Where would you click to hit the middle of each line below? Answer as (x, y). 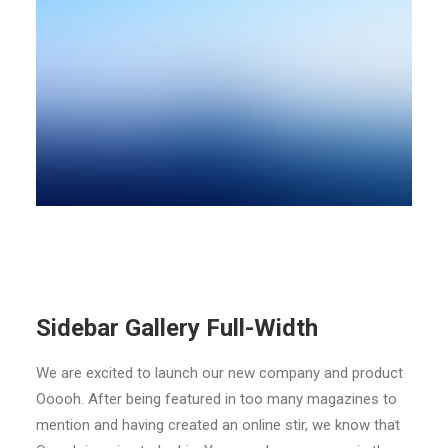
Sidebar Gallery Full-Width (177, 328)
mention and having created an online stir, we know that (218, 425)
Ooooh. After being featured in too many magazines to (216, 399)
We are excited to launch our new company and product (219, 373)
